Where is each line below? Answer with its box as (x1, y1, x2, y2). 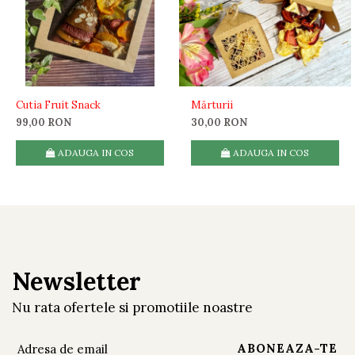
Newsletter (12, 266, 141, 296)
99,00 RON (16, 116, 71, 129)
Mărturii (191, 98, 233, 112)
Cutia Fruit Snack (16, 98, 101, 112)
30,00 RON (191, 116, 247, 129)
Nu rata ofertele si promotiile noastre (12, 299, 253, 316)
